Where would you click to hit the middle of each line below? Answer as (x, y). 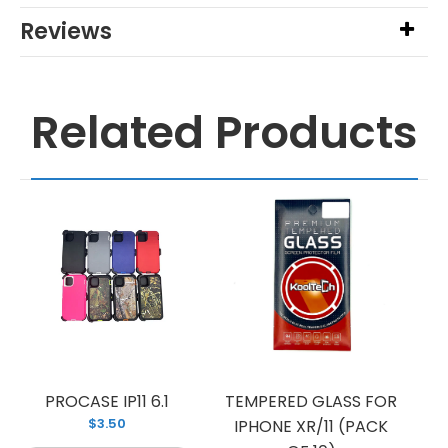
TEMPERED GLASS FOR (311, 401)
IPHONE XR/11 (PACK (311, 426)
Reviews (66, 31)
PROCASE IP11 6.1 (107, 401)
